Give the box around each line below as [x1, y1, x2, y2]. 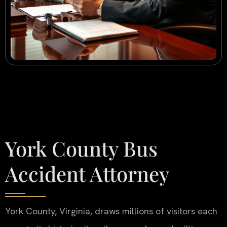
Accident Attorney [5, 160, 169, 187]
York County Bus [5, 134, 158, 162]
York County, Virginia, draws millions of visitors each [5, 205, 217, 217]
